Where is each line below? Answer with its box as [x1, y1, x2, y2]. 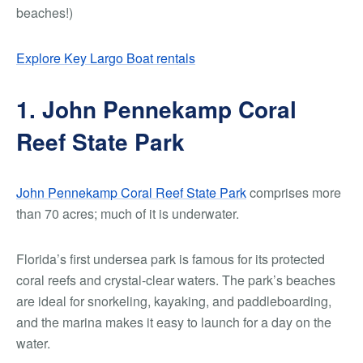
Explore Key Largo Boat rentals [16, 49, 195, 68]
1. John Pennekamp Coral [16, 92, 297, 126]
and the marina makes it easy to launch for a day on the [16, 313, 331, 332]
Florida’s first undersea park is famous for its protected [16, 250, 325, 269]
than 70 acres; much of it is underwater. [16, 204, 239, 224]
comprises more [246, 183, 341, 203]
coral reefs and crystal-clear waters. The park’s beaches [16, 271, 335, 290]
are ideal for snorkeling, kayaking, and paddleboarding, [16, 292, 331, 311]
